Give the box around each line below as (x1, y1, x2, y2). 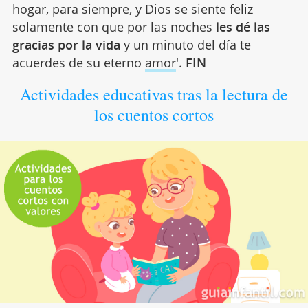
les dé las (215, 18, 270, 35)
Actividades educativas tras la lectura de (19, 82, 288, 105)
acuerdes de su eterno (12, 54, 145, 71)
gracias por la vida (12, 36, 120, 53)
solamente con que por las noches (12, 18, 216, 35)
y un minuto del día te (120, 36, 251, 53)
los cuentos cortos (93, 103, 214, 126)
